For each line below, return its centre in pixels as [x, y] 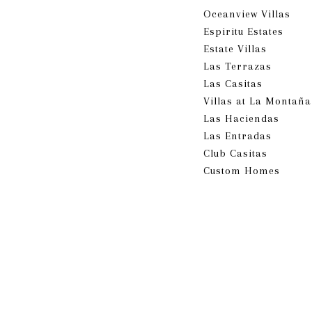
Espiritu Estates [250, 31]
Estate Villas [242, 48]
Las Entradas [244, 135]
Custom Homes [242, 170]
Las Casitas [233, 83]
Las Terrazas [244, 66]
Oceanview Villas [254, 14]
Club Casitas [242, 153]
